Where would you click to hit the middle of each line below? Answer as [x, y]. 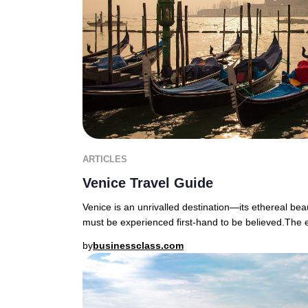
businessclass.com [138, 245]
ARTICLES [105, 159]
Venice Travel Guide [148, 183]
